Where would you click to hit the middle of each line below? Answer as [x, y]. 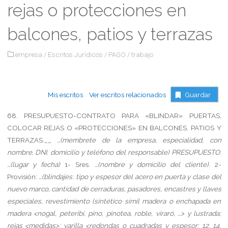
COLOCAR [24, 127]
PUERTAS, [205, 115]
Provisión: [23, 176]
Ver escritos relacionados [124, 94]
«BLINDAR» [164, 115]
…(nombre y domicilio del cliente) [151, 164]
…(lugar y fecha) [34, 164]
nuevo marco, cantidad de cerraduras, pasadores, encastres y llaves [114, 189]
